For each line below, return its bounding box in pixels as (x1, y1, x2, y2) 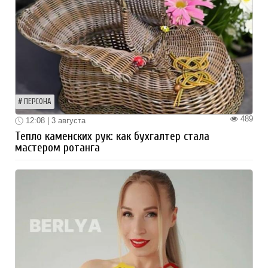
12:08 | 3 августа (23, 115, 86, 125)
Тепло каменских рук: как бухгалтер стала (15, 130, 209, 144)
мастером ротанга (15, 141, 100, 155)
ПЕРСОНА (24, 97, 51, 106)
